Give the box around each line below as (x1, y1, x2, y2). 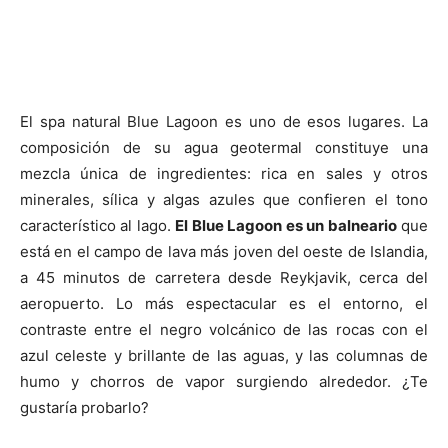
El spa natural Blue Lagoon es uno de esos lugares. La (20, 112, 428, 131)
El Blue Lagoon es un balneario (175, 216, 397, 235)
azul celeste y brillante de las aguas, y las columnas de (20, 346, 428, 365)
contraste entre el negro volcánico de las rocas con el (20, 320, 428, 339)
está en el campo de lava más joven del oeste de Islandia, (20, 242, 428, 261)
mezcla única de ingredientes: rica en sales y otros (20, 164, 428, 183)
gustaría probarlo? (20, 398, 149, 417)
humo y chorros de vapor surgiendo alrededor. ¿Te (20, 372, 428, 391)
